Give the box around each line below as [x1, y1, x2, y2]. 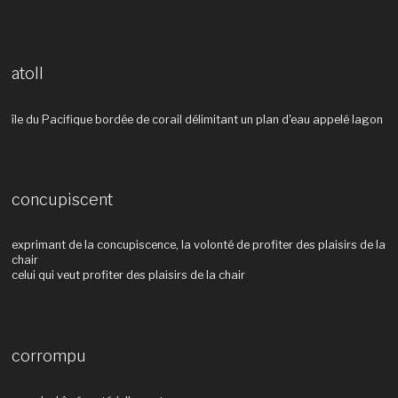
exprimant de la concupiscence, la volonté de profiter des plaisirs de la [11, 238, 386, 252]
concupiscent [11, 189, 113, 209]
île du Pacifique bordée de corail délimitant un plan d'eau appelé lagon [11, 112, 383, 126]
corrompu [11, 346, 86, 365]
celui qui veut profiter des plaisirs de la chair [11, 268, 245, 283]
